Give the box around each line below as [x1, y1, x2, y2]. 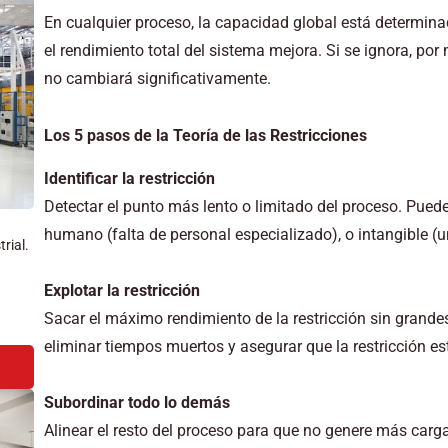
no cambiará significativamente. [43, 68, 271, 88]
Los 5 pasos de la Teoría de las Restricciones [43, 125, 367, 145]
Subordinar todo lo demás [43, 392, 230, 412]
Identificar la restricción [43, 168, 215, 188]
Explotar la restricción [43, 280, 200, 300]
